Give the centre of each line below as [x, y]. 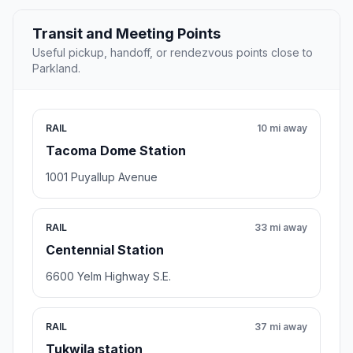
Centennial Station [105, 250]
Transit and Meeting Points [126, 34]
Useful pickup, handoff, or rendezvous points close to [173, 53]
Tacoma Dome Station [116, 151]
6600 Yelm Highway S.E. [108, 277]
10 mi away [282, 128]
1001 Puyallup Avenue [102, 177]
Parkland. [56, 69]
